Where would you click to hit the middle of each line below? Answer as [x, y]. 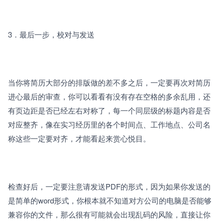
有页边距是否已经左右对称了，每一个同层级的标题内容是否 [109, 110]
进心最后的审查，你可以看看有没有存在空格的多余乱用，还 [109, 96]
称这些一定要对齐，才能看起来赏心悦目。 [79, 138]
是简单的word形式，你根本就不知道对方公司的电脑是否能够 [110, 200]
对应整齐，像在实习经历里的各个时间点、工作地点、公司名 [109, 124]
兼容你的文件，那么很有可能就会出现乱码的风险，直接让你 [109, 214]
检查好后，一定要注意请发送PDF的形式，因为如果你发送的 [109, 186]
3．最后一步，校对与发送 [52, 34]
